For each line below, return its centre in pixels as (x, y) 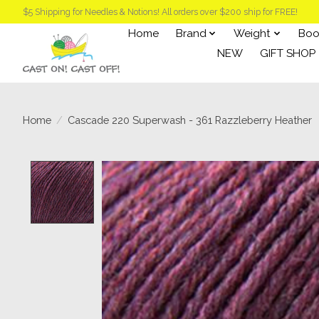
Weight (252, 33)
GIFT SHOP (288, 53)
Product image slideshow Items (195, 168)
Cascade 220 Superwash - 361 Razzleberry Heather (189, 120)
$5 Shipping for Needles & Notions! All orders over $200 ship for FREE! (160, 12)
